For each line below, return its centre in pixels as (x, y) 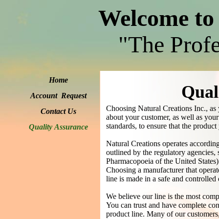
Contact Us (58, 111)
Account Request (58, 96)
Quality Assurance (58, 127)
